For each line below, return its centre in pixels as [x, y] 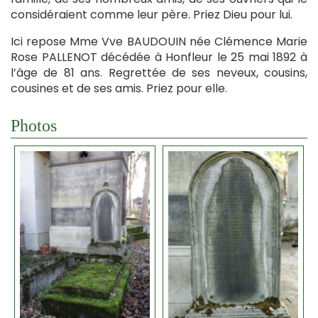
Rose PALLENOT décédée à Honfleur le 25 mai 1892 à [159, 57]
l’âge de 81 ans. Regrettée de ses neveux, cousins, [159, 72]
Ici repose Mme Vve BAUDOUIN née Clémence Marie [159, 41]
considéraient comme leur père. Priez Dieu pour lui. [152, 14]
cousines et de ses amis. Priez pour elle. [119, 88]
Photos [34, 125]
